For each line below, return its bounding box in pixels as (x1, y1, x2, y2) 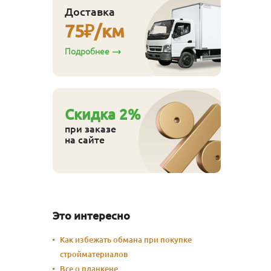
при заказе (65, 123, 116, 134)
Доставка (65, 5, 115, 18)
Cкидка (65, 106, 119, 123)
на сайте (65, 134, 105, 145)
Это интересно (53, 209, 130, 221)
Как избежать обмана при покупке (60, 235, 192, 244)
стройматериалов (60, 249, 128, 258)
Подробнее (65, 46, 109, 56)
